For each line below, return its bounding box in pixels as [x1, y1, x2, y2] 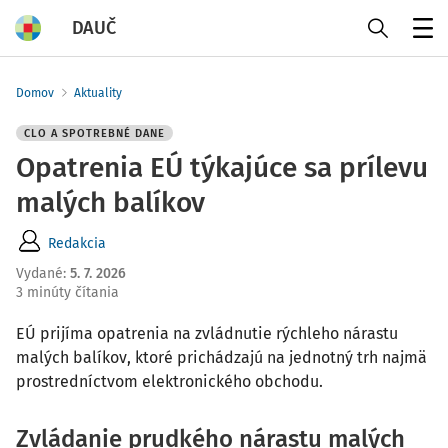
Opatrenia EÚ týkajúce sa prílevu [16, 151, 428, 184]
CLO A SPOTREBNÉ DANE [24, 127, 165, 140]
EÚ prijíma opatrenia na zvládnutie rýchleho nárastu [16, 324, 398, 343]
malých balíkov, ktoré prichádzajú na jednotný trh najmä [16, 348, 427, 367]
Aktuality [74, 86, 122, 100]
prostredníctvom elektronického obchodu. [16, 372, 323, 391]
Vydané [16, 265, 63, 282]
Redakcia [48, 234, 106, 252]
